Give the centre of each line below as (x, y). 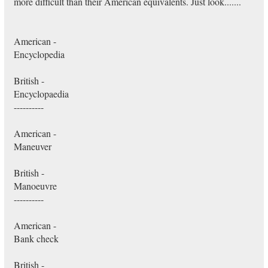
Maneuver (32, 146)
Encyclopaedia (41, 94)
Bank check (36, 238)
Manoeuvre (35, 186)
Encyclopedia (39, 54)
